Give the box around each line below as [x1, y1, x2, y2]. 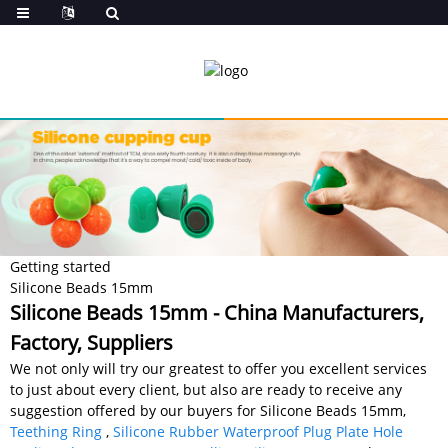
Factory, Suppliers [10, 328, 173, 356]
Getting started [10, 256, 111, 276]
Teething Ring [10, 421, 102, 441]
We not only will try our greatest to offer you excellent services [10, 358, 427, 378]
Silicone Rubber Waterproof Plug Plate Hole [113, 421, 403, 441]
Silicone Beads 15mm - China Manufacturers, [10, 298, 424, 326]
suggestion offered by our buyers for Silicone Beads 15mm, [10, 400, 406, 420]
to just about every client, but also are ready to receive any [10, 379, 402, 399]
